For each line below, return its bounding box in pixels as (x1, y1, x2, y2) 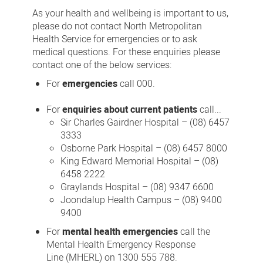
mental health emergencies (62, 225, 178, 239)
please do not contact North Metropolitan (32, 19, 202, 33)
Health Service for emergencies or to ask (32, 32, 197, 46)
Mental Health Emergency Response (46, 238, 195, 252)
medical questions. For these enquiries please (32, 45, 220, 59)
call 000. (117, 77, 155, 91)
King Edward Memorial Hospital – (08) (60, 154, 218, 168)
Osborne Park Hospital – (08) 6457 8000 (60, 141, 227, 156)
